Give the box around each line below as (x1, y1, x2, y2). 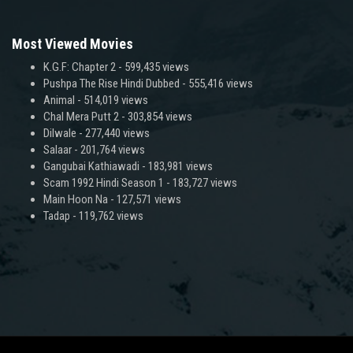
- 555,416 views (180, 76, 253, 91)
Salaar (43, 142, 72, 157)
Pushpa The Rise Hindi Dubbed (43, 76, 180, 91)
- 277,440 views (76, 125, 150, 140)
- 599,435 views (116, 59, 189, 74)
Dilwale (43, 125, 76, 140)
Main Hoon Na (43, 191, 108, 206)
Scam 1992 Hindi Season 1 (43, 175, 164, 190)
